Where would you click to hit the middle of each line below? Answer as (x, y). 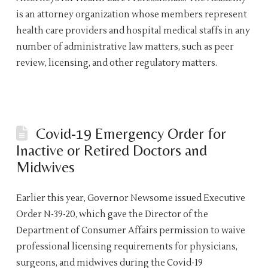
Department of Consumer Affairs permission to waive (130, 230)
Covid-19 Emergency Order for (131, 133)
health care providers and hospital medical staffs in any (133, 31)
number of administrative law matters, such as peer (125, 47)
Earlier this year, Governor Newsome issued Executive (130, 198)
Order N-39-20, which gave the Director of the (112, 214)
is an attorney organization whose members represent (131, 14)
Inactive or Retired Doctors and (111, 150)
